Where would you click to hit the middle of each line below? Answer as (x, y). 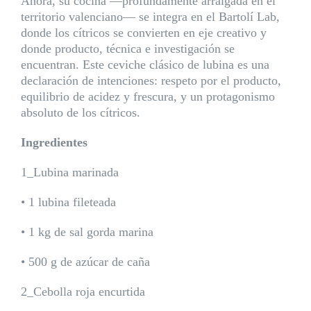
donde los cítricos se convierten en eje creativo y (143, 33)
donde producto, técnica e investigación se (127, 49)
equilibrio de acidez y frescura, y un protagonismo (148, 96)
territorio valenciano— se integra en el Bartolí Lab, (150, 17)
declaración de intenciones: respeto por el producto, (151, 81)
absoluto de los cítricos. (80, 112)
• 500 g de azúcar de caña (85, 262)
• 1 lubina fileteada (68, 202)
